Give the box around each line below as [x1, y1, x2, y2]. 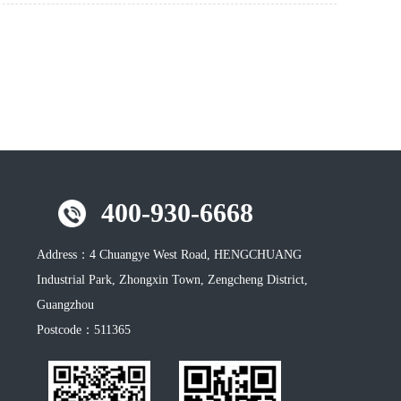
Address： [37, 248, 90, 262]
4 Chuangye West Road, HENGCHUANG [90, 248, 302, 262]
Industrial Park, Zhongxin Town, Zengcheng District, [37, 273, 308, 287]
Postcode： [37, 323, 94, 337]
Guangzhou [37, 298, 94, 312]
